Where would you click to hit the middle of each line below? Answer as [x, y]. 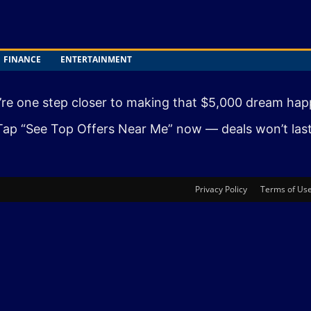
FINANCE [22, 59]
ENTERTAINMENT [96, 59]
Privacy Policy [221, 189]
